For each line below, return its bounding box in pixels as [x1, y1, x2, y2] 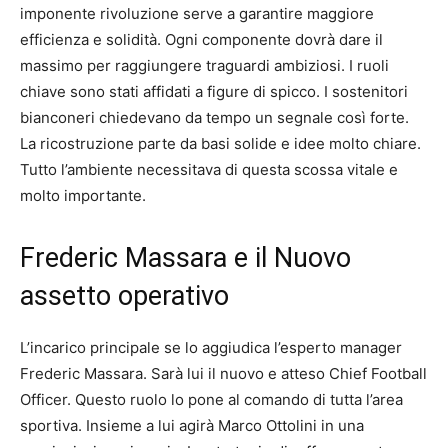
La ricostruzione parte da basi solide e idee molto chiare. [20, 133, 421, 153]
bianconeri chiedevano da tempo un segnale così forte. [20, 107, 409, 127]
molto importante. [20, 185, 146, 205]
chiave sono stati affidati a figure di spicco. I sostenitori [20, 81, 408, 101]
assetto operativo [20, 279, 229, 312]
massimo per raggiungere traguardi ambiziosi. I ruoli [20, 55, 389, 75]
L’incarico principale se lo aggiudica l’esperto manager [20, 337, 402, 357]
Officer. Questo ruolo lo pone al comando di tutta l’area [20, 389, 403, 409]
